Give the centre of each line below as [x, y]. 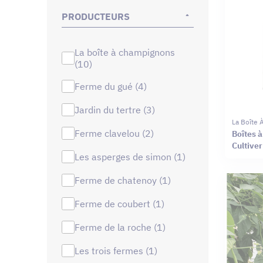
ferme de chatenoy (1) [125, 180]
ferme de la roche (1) [122, 227]
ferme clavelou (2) [117, 133]
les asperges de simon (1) [132, 156]
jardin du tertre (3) [117, 109]
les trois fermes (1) [118, 250]
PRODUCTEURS [96, 16]
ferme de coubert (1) [122, 203]
